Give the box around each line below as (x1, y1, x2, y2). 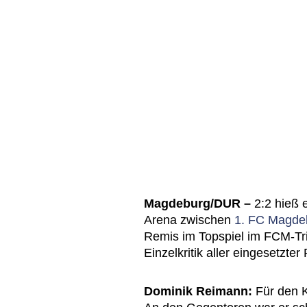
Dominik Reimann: (144, 284, 252, 299)
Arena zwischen (144, 213, 234, 228)
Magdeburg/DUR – (144, 197, 251, 211)
